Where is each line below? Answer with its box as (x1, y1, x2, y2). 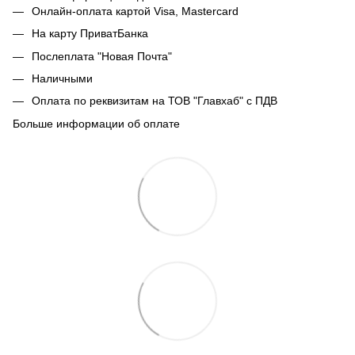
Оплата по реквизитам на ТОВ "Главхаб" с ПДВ (32, 94, 277, 108)
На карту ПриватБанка (32, 27, 148, 40)
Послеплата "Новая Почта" (32, 49, 172, 63)
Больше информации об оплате (13, 116, 180, 130)
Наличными (32, 71, 93, 85)
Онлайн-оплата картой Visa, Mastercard (32, 4, 239, 17)
